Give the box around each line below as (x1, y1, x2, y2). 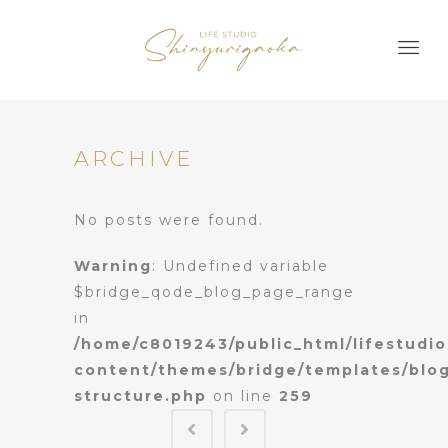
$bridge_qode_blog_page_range (74, 283, 355, 301)
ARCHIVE (74, 146, 193, 171)
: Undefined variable (152, 257, 329, 275)
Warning (74, 257, 152, 275)
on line (207, 387, 279, 405)
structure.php (74, 387, 207, 405)
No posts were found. (74, 211, 264, 229)
